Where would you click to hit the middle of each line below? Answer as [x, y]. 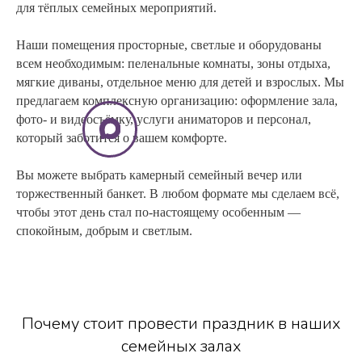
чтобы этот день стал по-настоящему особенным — [158, 212]
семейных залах [181, 346]
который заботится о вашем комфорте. [122, 137]
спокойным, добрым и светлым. [104, 230]
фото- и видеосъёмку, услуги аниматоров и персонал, [164, 119]
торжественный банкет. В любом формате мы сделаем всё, [178, 193]
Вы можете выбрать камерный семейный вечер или [159, 175]
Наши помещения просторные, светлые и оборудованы [169, 44]
